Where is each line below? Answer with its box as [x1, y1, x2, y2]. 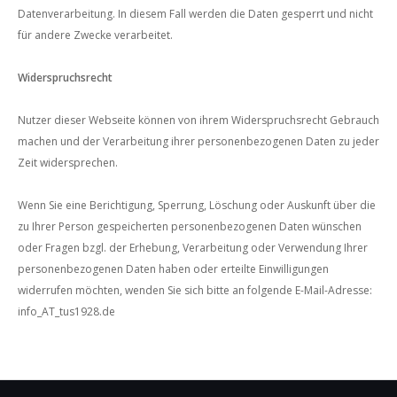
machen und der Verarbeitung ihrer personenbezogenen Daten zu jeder [18, 134, 379, 149]
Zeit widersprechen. [18, 155, 118, 170]
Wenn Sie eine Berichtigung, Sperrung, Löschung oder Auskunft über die [18, 198, 376, 213]
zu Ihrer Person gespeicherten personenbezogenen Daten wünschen [18, 219, 362, 234]
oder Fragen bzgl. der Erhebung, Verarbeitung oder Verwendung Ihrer [18, 240, 368, 255]
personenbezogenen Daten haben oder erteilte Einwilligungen [18, 261, 329, 276]
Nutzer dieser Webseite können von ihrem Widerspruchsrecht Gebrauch [18, 113, 379, 128]
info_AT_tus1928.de [18, 304, 115, 319]
